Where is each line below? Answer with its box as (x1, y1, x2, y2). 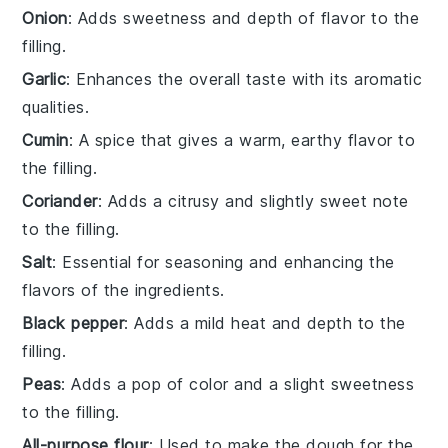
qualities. (22, 96, 90, 117)
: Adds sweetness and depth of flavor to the (67, 7, 420, 28)
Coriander (22, 190, 98, 211)
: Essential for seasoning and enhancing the (52, 251, 395, 272)
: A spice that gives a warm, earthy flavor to (68, 129, 416, 150)
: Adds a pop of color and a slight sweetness (61, 373, 415, 394)
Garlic (22, 68, 67, 89)
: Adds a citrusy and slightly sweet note (97, 190, 409, 211)
